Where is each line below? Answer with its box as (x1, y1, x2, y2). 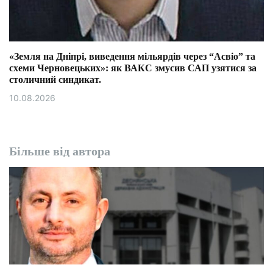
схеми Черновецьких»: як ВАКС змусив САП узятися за (9, 63, 257, 73)
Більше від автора (9, 144, 110, 158)
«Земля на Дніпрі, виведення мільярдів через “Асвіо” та (9, 51, 255, 62)
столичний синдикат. (9, 74, 101, 85)
